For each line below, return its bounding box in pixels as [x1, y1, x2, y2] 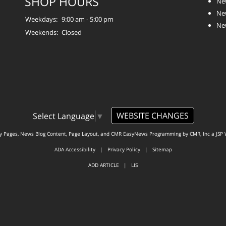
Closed [62, 27, 82, 37]
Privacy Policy [107, 146, 140, 153]
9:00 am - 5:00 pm [62, 14, 114, 24]
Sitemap [152, 146, 172, 153]
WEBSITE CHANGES [116, 109, 189, 121]
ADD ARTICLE [88, 161, 119, 169]
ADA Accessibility [54, 146, 95, 153]
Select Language [32, 110, 94, 122]
